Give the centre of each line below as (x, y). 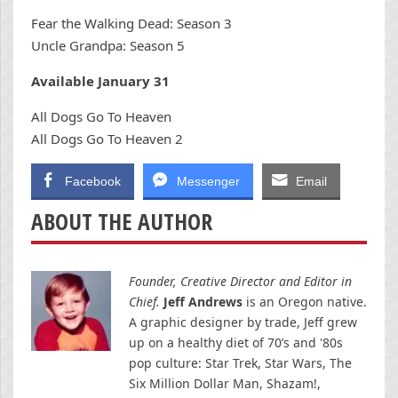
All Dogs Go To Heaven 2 (107, 138)
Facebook (93, 181)
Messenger (208, 181)
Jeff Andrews (203, 301)
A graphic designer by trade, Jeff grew (243, 322)
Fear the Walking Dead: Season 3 (131, 23)
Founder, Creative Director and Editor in (240, 281)
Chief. (144, 301)
